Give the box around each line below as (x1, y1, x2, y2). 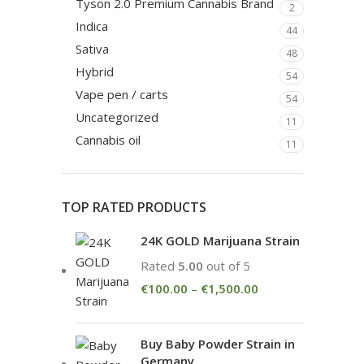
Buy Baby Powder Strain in (141, 336, 295, 352)
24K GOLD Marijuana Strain (141, 232, 300, 249)
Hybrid (76, 63, 114, 80)
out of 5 (203, 258, 250, 274)
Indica (76, 18, 108, 34)
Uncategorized (76, 109, 158, 125)
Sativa (76, 41, 109, 57)
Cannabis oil (76, 132, 141, 148)
